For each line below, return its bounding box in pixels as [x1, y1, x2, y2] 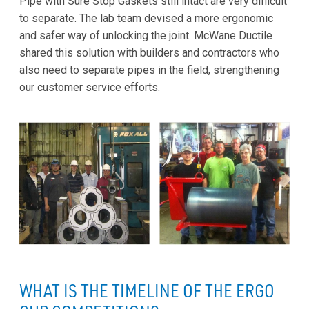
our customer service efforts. [19, 81, 160, 94]
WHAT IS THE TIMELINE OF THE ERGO [19, 279, 275, 301]
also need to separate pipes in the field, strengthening [19, 63, 279, 77]
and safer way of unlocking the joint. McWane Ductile [19, 29, 272, 43]
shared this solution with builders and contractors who [19, 46, 279, 60]
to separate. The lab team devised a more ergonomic [19, 12, 273, 26]
